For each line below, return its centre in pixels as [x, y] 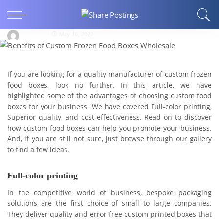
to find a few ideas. [38, 150]
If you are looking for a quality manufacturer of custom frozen [109, 75]
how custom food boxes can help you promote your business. [109, 128]
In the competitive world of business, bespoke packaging [109, 192]
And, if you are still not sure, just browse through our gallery [109, 139]
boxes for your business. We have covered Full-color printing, [109, 107]
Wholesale [29, 16]
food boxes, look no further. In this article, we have [109, 85]
